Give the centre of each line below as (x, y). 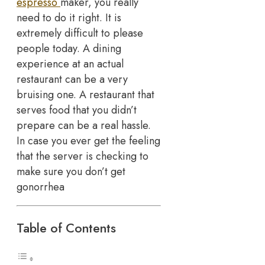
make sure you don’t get (71, 171)
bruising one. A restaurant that (85, 94)
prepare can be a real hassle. (84, 125)
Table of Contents (66, 228)
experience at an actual (70, 64)
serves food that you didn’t (77, 110)
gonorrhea (41, 187)
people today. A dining (69, 48)
